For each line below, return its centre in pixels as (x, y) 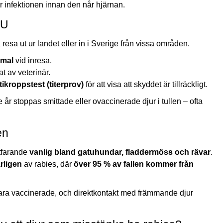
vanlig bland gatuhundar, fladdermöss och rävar (120, 152)
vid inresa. (33, 60)
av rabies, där (48, 164)
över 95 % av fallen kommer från (134, 164)
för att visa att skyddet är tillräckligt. (146, 84)
